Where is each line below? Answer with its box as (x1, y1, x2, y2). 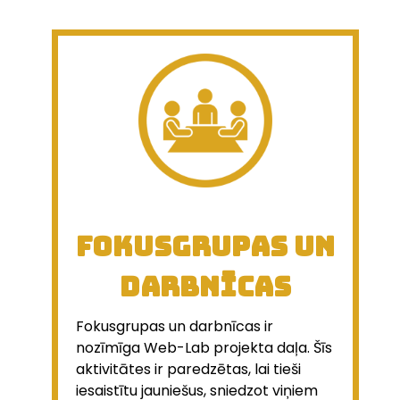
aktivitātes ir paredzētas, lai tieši (76, 358, 301, 379)
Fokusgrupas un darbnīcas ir (76, 315, 273, 337)
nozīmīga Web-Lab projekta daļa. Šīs (76, 337, 332, 358)
